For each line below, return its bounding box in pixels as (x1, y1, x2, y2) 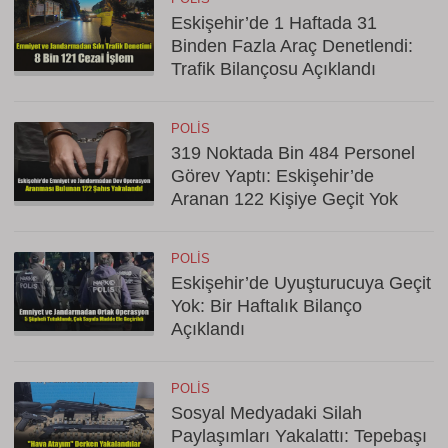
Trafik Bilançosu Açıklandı (171, 59, 376, 79)
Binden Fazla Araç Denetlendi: (171, 36, 413, 56)
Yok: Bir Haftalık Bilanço (171, 296, 362, 316)
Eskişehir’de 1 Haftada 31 (171, 13, 377, 33)
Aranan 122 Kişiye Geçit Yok (171, 189, 398, 209)
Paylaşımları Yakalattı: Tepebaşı (171, 426, 427, 446)
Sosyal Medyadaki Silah (171, 403, 362, 423)
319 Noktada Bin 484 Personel (171, 143, 415, 163)
